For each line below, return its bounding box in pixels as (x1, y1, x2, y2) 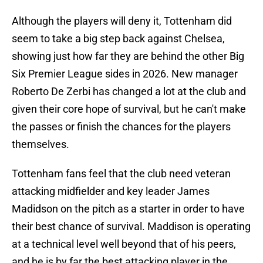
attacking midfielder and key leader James (12, 185, 210, 198)
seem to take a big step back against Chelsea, (12, 32, 225, 45)
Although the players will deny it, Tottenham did (12, 15, 232, 28)
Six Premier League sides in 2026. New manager (12, 68, 238, 80)
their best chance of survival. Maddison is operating (12, 220, 251, 233)
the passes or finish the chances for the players (12, 120, 231, 133)
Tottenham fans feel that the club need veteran (12, 167, 231, 180)
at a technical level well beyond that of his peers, (12, 238, 236, 251)
